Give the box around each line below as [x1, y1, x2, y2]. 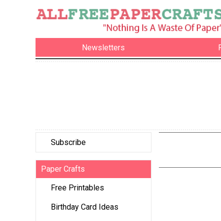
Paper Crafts [41, 164, 85, 174]
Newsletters [82, 42, 125, 52]
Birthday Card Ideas [51, 202, 118, 212]
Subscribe [51, 138, 86, 147]
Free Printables [51, 183, 104, 193]
